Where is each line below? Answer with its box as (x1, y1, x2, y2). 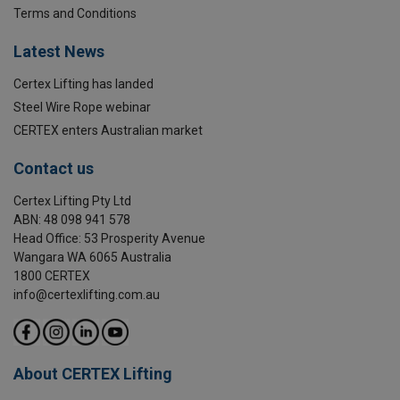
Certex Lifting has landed (13, 77, 154, 92)
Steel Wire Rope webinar (13, 100, 151, 115)
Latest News (13, 42, 104, 62)
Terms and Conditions (13, 6, 137, 21)
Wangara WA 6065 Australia (13, 250, 171, 265)
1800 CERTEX (13, 269, 90, 284)
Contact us (13, 159, 94, 179)
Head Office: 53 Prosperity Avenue (13, 231, 205, 246)
